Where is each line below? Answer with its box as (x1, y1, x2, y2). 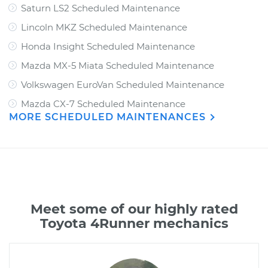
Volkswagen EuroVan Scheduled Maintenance (21, 79, 224, 90)
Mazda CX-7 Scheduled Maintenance (21, 98, 185, 109)
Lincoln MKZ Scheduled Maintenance (21, 22, 187, 33)
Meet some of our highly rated (30, 201, 238, 217)
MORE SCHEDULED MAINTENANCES (9, 111, 209, 123)
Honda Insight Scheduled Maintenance (21, 41, 195, 52)
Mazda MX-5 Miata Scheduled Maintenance (21, 60, 214, 71)
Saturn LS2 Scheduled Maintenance (21, 2, 180, 14)
